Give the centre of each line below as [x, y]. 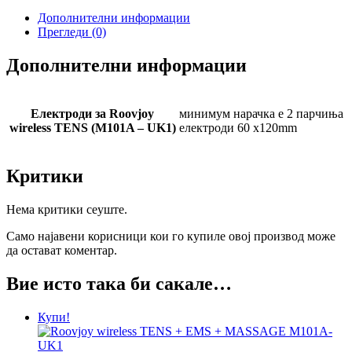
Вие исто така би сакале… [119, 284]
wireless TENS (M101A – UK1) [92, 128]
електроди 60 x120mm [238, 128]
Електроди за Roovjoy [92, 114]
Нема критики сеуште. [67, 210]
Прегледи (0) [72, 32]
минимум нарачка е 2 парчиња [261, 114]
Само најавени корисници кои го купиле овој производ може [171, 236]
